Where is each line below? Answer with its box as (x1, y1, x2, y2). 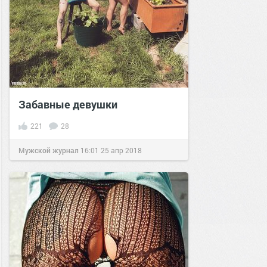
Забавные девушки (18, 97, 117, 111)
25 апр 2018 (101, 145, 142, 155)
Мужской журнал (18, 145, 79, 155)
